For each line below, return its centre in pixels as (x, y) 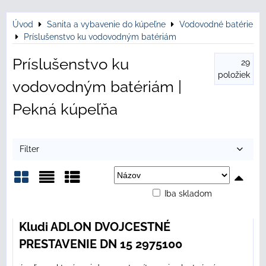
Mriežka (40, 200)
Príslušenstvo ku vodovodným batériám (100, 37)
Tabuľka (91, 200)
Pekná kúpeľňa (65, 110)
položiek (234, 75)
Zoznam (67, 200)
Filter (29, 149)
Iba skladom (188, 194)
